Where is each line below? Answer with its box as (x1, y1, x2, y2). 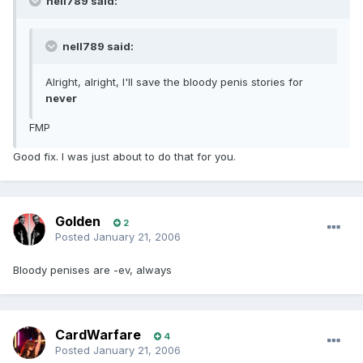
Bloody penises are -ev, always (13, 263, 172, 277)
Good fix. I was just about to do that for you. (13, 150, 236, 164)
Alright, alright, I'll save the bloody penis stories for (45, 75, 303, 89)
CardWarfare (55, 327, 141, 344)
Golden (55, 213, 100, 230)
